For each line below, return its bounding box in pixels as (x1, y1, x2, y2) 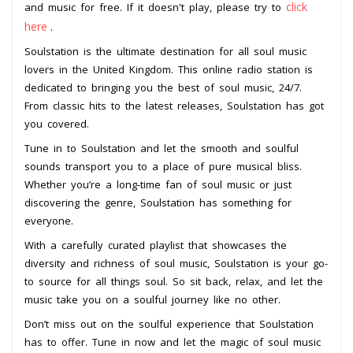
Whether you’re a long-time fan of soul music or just (24, 176, 292, 191)
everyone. (24, 213, 73, 228)
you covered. (24, 116, 89, 131)
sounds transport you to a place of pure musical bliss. (24, 158, 302, 173)
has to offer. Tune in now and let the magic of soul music (24, 334, 321, 349)
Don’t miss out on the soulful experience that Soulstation (24, 316, 314, 331)
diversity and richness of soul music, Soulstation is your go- (24, 255, 328, 270)
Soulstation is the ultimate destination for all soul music (24, 43, 307, 58)
